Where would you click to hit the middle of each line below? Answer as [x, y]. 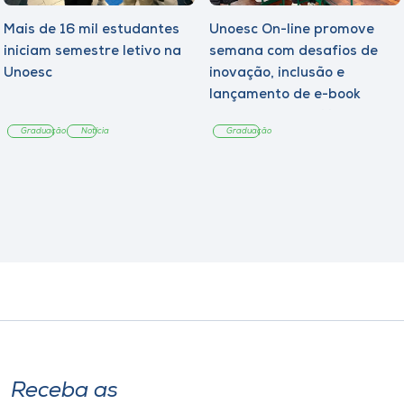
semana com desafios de [294, 52]
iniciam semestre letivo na [92, 52]
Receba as [64, 391]
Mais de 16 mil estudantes [92, 30]
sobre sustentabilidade [288, 117]
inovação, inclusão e [277, 73]
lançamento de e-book [285, 95]
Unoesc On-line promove [292, 30]
